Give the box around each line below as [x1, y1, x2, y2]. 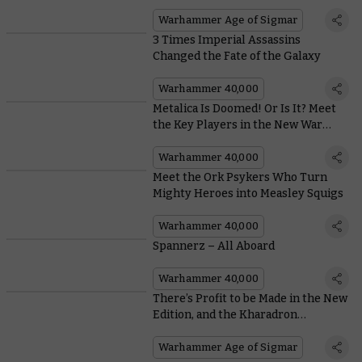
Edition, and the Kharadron [152, 307, 297, 322]
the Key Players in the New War [152, 117, 322, 132]
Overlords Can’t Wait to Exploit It [152, 323, 330, 338]
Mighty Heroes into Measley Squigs [152, 186, 343, 200]
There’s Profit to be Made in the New [152, 291, 347, 305]
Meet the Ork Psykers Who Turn [152, 170, 327, 184]
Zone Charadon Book [152, 133, 263, 148]
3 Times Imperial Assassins [152, 32, 301, 47]
